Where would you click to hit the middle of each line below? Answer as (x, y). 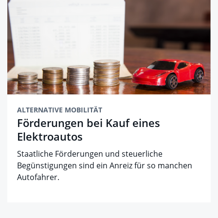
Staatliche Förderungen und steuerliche (90, 154)
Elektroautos (50, 136)
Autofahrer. (38, 177)
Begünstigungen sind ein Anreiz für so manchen (105, 166)
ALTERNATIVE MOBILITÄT (60, 110)
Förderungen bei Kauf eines (89, 123)
